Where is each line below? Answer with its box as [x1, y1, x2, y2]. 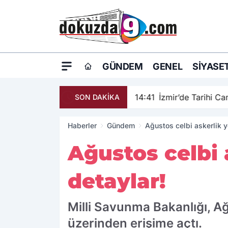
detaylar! [68, 168, 166, 194]
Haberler [68, 121, 97, 130]
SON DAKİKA [75, 93, 120, 102]
